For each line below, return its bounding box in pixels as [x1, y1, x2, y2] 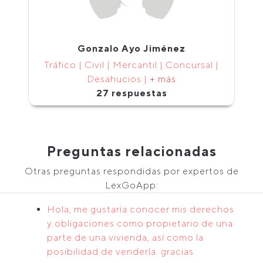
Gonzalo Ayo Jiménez [77, 43, 186, 54]
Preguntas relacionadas [46, 143, 217, 159]
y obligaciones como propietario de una [47, 218, 233, 229]
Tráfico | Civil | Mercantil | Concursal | [44, 59, 219, 70]
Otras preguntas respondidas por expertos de [24, 166, 239, 177]
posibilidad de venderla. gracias [47, 246, 194, 257]
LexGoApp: [104, 180, 159, 191]
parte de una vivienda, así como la [47, 232, 204, 243]
